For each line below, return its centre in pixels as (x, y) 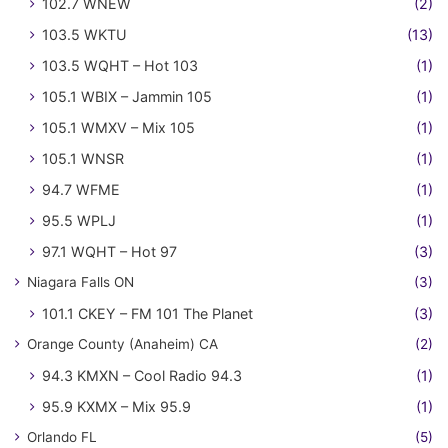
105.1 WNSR (83, 158)
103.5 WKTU (84, 34)
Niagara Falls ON (80, 282)
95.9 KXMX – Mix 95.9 (116, 406)
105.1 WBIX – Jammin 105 (127, 96)
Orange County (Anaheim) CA (122, 344)
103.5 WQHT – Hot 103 (120, 65)
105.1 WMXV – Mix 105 (118, 127)
